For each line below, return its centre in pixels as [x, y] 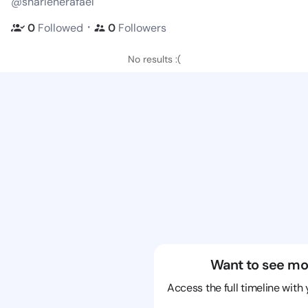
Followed [60, 27]
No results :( [154, 59]
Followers [142, 27]
